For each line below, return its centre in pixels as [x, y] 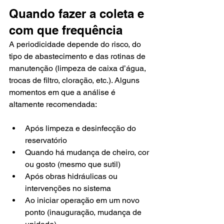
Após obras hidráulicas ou [72, 176]
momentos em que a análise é [63, 92]
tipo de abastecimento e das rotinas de [78, 56]
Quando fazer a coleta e [78, 13]
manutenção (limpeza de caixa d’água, [78, 68]
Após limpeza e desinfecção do [81, 128]
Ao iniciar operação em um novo [83, 200]
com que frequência [66, 30]
